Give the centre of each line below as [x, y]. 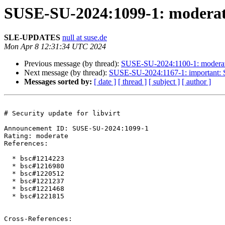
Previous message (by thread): [73, 64]
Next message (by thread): [67, 73]
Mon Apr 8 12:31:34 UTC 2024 [55, 47]
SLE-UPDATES [32, 38]
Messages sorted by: [58, 82]
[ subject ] [164, 82]
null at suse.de [85, 38]
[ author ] [196, 82]
